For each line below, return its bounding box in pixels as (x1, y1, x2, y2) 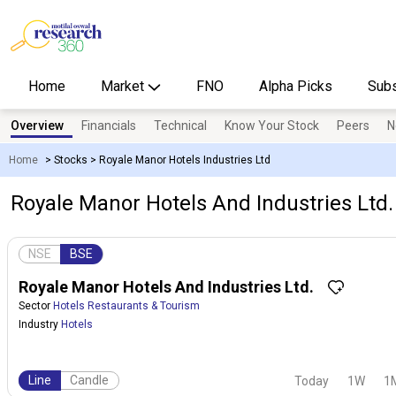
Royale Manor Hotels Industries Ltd (99, 154, 270, 166)
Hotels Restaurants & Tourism (53, 300, 200, 312)
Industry (19, 318, 61, 331)
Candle (70, 373, 109, 387)
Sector (19, 300, 53, 312)
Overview (11, 118, 64, 133)
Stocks (54, 154, 88, 166)
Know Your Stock (225, 118, 319, 133)
